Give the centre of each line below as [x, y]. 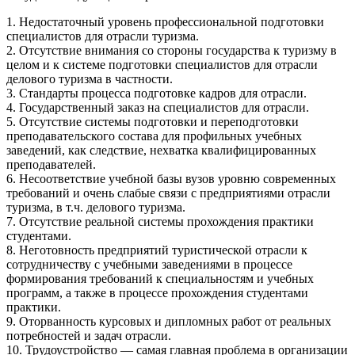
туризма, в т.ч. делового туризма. [96, 207]
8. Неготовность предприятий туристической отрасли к [157, 250]
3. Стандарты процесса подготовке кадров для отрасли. [157, 93]
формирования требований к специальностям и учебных [160, 278]
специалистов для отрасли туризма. [103, 36]
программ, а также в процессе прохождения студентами [157, 292]
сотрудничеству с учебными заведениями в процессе [149, 264]
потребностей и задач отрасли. [89, 335]
